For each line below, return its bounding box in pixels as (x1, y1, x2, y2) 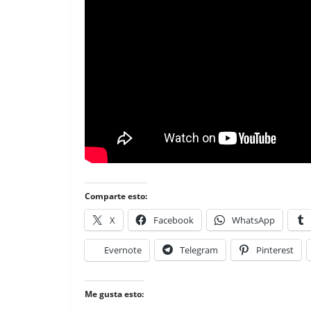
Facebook (153, 214, 194, 226)
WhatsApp (232, 214, 275, 226)
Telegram (180, 244, 218, 256)
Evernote (104, 244, 142, 256)
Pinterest (256, 244, 294, 256)
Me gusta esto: (85, 288, 144, 300)
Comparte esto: (85, 190, 147, 202)
